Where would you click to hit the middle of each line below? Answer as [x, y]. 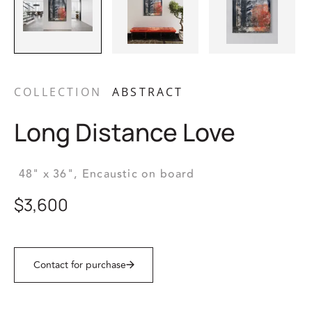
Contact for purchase [79, 265]
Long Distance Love [125, 132]
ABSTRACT [148, 92]
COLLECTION [58, 92]
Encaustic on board [139, 174]
